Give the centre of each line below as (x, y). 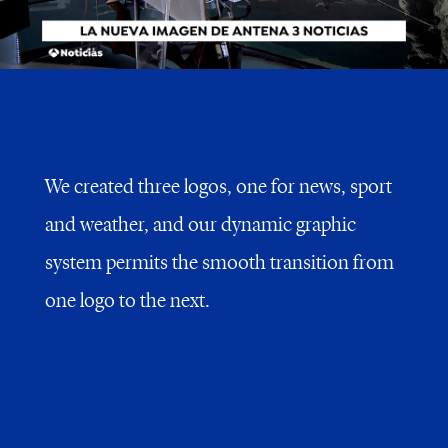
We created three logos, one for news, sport (218, 188)
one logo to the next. (127, 302)
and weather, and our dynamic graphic (200, 226)
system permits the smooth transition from (219, 264)
